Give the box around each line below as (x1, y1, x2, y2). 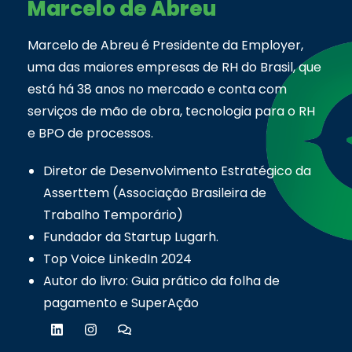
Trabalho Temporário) (43, 205, 183, 224)
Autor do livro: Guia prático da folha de (43, 271, 280, 290)
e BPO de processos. (27, 123, 153, 142)
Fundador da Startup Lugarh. (43, 227, 218, 246)
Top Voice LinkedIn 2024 (43, 249, 192, 268)
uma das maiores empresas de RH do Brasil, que (27, 57, 321, 76)
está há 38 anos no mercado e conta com (27, 79, 287, 98)
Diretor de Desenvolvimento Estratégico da (43, 161, 311, 180)
